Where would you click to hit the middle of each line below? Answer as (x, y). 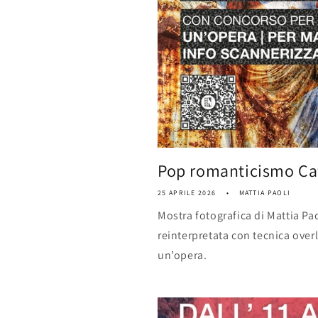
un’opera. (182, 255)
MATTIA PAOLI (265, 193)
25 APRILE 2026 (187, 193)
